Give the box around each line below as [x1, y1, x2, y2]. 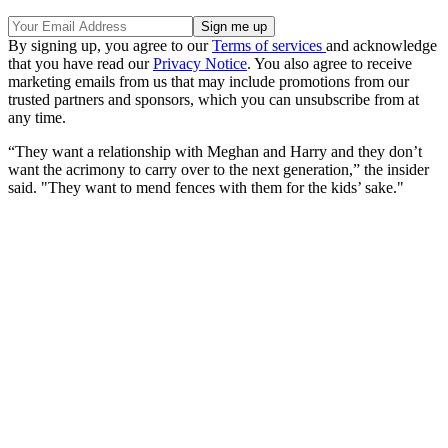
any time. [8, 108, 66, 126]
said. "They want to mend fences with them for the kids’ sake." [8, 178, 404, 196]
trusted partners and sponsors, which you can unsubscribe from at [8, 90, 419, 108]
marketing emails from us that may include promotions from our [8, 72, 409, 90]
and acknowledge [326, 36, 437, 54]
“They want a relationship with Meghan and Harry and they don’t [8, 142, 422, 160]
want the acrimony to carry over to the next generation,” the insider [8, 160, 429, 178]
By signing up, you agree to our [8, 36, 212, 54]
